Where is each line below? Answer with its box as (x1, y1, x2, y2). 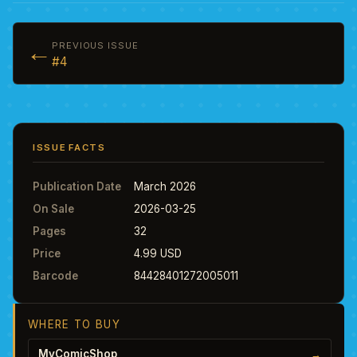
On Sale (33, 202, 74, 215)
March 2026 (134, 179, 196, 193)
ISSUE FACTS (33, 141, 106, 153)
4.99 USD (134, 246, 182, 260)
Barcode (33, 269, 78, 282)
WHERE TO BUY (28, 317, 121, 331)
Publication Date (33, 179, 121, 193)
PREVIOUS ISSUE (52, 39, 139, 51)
